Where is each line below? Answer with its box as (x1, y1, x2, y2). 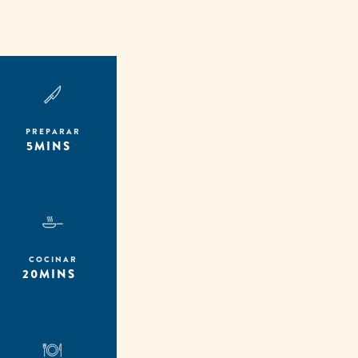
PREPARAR (25, 125, 81, 137)
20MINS (22, 265, 84, 283)
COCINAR (28, 253, 78, 265)
